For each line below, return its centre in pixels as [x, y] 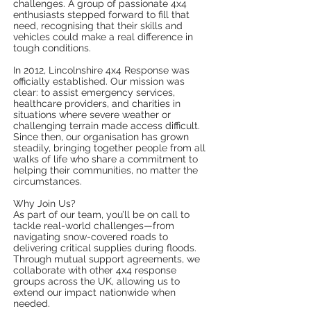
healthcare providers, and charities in [97, 103]
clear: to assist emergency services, [94, 92]
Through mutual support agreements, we [107, 259]
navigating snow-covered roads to [91, 237]
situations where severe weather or [92, 115]
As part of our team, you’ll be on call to [101, 215]
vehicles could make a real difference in [103, 37]
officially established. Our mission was [99, 81]
